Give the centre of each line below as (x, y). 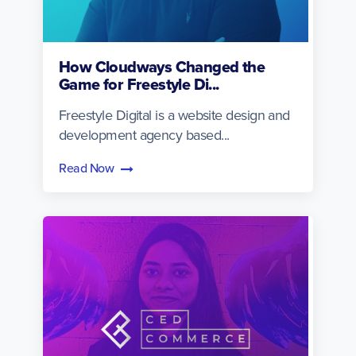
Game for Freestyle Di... (139, 84)
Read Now (88, 167)
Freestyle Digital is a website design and (174, 114)
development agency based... (144, 134)
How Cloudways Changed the (162, 66)
